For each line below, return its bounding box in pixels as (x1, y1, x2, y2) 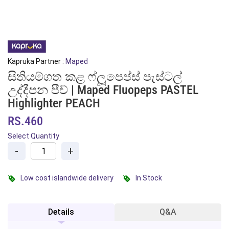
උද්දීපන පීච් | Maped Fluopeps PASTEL (8, 83, 198, 97)
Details (48, 207, 74, 217)
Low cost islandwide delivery (20, 174, 113, 182)
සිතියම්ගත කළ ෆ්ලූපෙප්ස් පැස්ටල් (8, 70, 182, 84)
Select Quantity (8, 132, 59, 140)
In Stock (135, 174, 162, 182)
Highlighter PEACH (8, 96, 100, 110)
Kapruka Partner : (8, 57, 65, 65)
